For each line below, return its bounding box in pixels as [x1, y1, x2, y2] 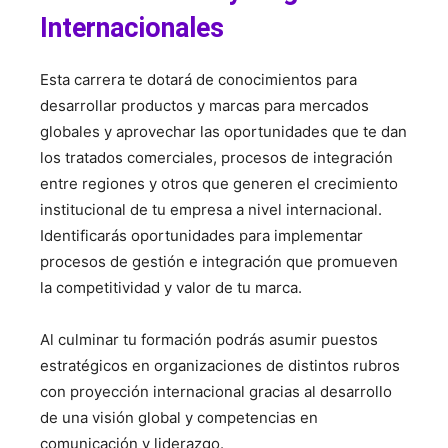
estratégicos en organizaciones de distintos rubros [40, 356, 400, 375]
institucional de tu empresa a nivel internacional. [40, 200, 382, 219]
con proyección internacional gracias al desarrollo [40, 382, 392, 401]
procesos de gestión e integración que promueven [40, 252, 398, 271]
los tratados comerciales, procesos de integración [40, 148, 393, 167]
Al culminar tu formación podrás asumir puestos [40, 330, 378, 349]
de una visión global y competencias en [40, 408, 318, 427]
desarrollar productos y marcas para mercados [40, 96, 369, 115]
